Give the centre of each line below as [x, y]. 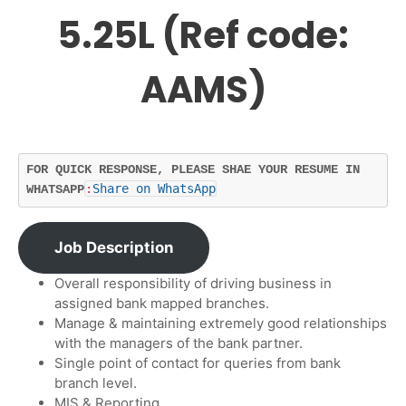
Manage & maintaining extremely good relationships [221, 324]
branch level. [96, 383]
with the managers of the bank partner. [179, 343]
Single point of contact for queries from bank [198, 363]
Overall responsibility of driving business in [193, 284]
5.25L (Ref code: [203, 35]
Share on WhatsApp [154, 189]
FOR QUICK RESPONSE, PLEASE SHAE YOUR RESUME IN [193, 170]
